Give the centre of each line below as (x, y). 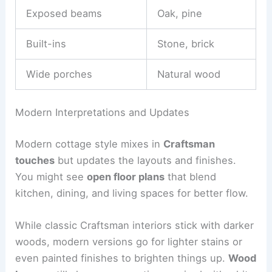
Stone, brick (185, 43)
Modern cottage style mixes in (90, 144)
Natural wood (189, 74)
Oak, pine (179, 13)
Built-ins (46, 43)
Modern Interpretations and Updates (103, 113)
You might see (51, 177)
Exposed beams (64, 13)
